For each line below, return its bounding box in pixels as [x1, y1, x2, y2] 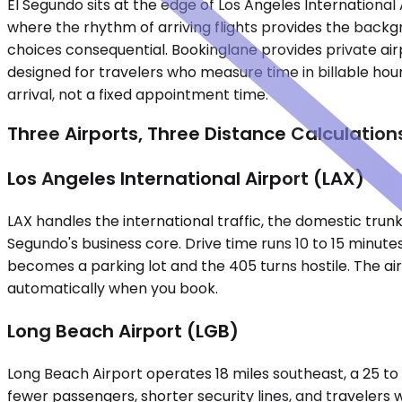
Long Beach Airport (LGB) [7, 319, 239, 345]
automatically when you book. [7, 278, 218, 300]
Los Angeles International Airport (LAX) [7, 166, 364, 192]
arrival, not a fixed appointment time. [7, 83, 268, 105]
